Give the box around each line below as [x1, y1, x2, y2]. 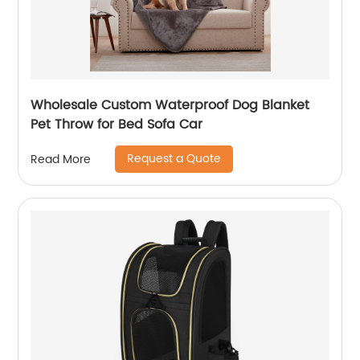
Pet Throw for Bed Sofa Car [31, 114, 203, 135]
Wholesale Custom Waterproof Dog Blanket [31, 95, 310, 116]
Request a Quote [127, 149, 222, 168]
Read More [31, 149, 92, 169]
